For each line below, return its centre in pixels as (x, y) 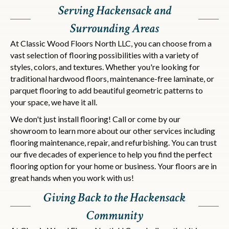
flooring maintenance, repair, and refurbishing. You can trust (113, 143)
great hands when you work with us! (72, 178)
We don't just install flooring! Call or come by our (95, 119)
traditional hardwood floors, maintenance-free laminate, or (112, 79)
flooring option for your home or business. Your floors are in (113, 166)
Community (114, 216)
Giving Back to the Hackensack (114, 198)
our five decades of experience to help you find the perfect (111, 154)
